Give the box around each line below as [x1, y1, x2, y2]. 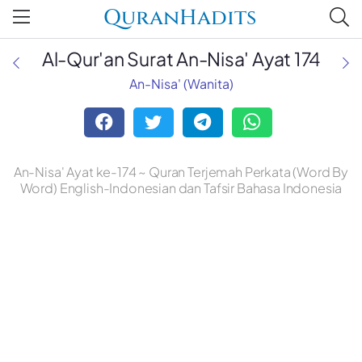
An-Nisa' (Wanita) [128, 75, 234, 92]
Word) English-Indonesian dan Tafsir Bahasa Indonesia [19, 179, 343, 197]
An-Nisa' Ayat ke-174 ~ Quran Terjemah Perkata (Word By [13, 163, 349, 181]
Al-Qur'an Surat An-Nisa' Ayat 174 [41, 47, 321, 70]
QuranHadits [103, 8, 256, 30]
